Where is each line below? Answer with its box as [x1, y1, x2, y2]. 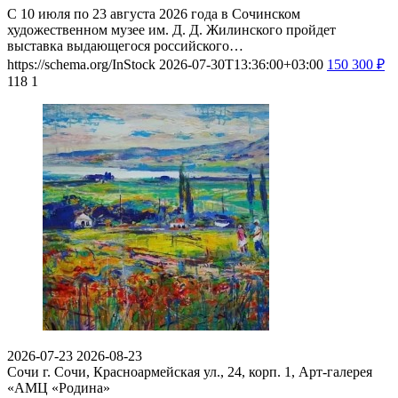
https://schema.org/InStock [7, 57, 155, 73]
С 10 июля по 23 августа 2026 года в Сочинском [7, 6, 300, 22]
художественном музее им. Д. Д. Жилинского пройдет [7, 22, 336, 38]
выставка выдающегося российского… [7, 38, 243, 54]
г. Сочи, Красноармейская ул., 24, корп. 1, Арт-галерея [43, 364, 372, 380]
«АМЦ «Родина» [7, 380, 110, 396]
